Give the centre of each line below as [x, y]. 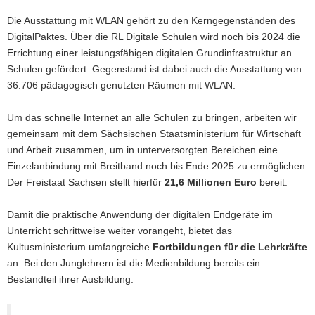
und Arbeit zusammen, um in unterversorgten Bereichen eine [142, 150]
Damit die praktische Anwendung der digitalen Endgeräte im [140, 214]
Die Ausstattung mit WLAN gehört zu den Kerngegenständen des [151, 20]
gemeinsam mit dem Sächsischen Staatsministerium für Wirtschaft [154, 134]
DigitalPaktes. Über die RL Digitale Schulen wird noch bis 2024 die [154, 37]
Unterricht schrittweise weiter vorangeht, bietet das [120, 231]
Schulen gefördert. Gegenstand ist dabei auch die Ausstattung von [154, 69]
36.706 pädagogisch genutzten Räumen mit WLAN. [121, 85]
